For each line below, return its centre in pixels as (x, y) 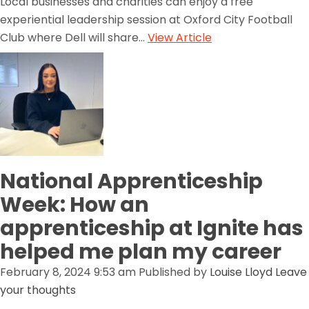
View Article (180, 38)
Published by (174, 272)
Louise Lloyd (241, 272)
